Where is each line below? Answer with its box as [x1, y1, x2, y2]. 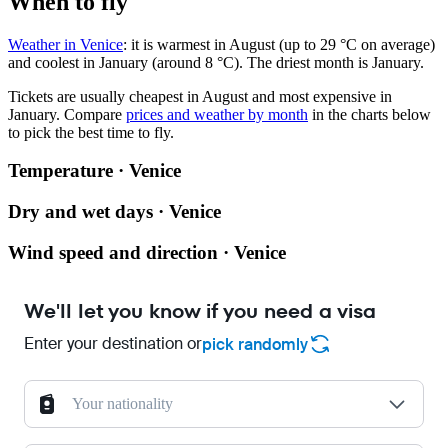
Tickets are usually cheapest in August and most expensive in [8, 87, 392, 105]
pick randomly [202, 333, 308, 355]
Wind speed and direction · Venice [8, 241, 286, 263]
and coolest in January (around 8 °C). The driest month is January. [8, 53, 424, 71]
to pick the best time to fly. [8, 123, 174, 141]
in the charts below [308, 105, 431, 123]
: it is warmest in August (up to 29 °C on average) [123, 35, 435, 53]
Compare [60, 105, 126, 123]
